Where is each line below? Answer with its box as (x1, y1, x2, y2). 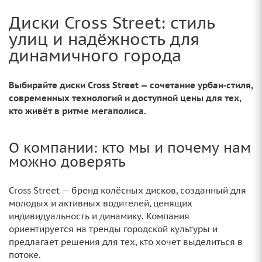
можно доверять (9, 153, 126, 171)
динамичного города (9, 45, 181, 67)
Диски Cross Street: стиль (9, 12, 215, 34)
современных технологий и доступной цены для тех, (9, 92, 241, 104)
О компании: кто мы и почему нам (9, 139, 251, 157)
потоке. (9, 249, 41, 261)
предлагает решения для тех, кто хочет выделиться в (9, 236, 243, 248)
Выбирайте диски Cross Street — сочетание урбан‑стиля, (9, 80, 253, 91)
